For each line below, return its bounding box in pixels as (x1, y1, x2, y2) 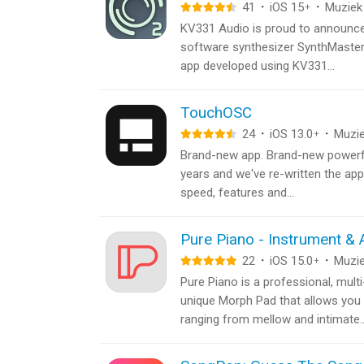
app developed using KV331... (180, 58, 335, 73)
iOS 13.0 (270, 127, 313, 141)
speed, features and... (180, 185, 294, 200)
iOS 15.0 (270, 253, 313, 268)
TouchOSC (180, 103, 252, 122)
